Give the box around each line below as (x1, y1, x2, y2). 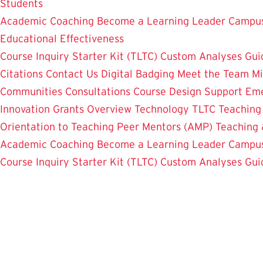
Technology (134, 103, 189, 115)
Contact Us (46, 68, 98, 80)
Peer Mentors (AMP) (117, 120, 213, 133)
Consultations (65, 85, 130, 97)
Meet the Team (177, 68, 249, 80)
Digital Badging (101, 68, 174, 80)
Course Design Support (133, 85, 242, 97)
